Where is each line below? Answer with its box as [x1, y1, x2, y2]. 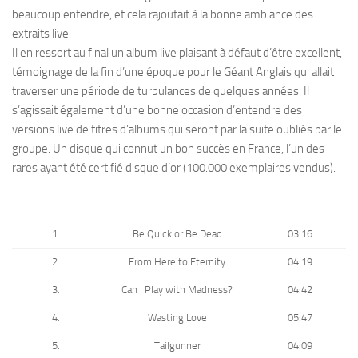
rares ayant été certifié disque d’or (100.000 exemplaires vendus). [12, 160, 338, 175]
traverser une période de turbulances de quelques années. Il [12, 83, 309, 98]
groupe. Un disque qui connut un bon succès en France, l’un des [12, 141, 324, 156]
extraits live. [12, 26, 71, 41]
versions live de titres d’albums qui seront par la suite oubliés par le [12, 121, 342, 137]
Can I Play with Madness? [121, 283, 233, 296]
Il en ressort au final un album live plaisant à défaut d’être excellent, [12, 45, 342, 60]
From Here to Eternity [129, 255, 225, 268]
